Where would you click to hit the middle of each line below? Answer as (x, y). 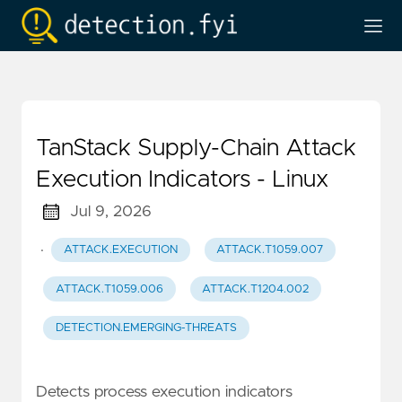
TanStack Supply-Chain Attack (196, 148)
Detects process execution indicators (164, 392)
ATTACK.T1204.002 (256, 289)
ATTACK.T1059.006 (109, 289)
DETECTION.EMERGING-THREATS (146, 328)
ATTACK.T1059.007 (270, 250)
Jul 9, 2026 (110, 212)
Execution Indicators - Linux (182, 179)
